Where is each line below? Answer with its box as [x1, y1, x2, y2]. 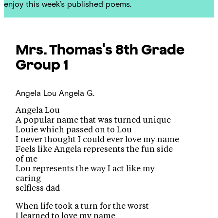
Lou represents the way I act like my [16, 165, 155, 173]
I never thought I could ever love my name [16, 136, 180, 144]
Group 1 [16, 55, 69, 73]
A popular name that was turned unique [16, 116, 171, 125]
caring [16, 175, 41, 183]
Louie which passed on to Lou [16, 126, 132, 134]
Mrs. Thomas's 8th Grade [16, 40, 185, 57]
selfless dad [16, 184, 60, 193]
